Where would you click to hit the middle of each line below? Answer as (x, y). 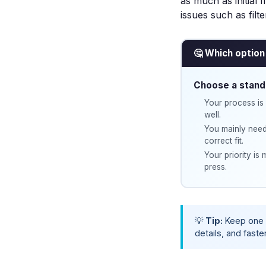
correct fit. (224, 141)
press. (215, 167)
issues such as (215, 15)
